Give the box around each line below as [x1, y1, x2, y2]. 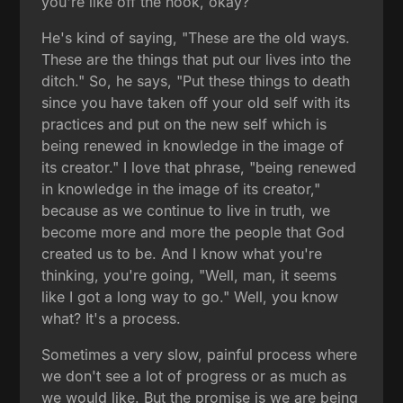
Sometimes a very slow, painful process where [41, 345, 358, 363]
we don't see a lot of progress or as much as [41, 366, 347, 385]
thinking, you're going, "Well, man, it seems [41, 265, 337, 284]
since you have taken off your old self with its [41, 93, 351, 112]
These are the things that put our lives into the [41, 49, 352, 68]
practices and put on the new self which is [41, 114, 327, 133]
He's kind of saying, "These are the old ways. [41, 28, 351, 47]
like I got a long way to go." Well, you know [41, 287, 339, 306]
